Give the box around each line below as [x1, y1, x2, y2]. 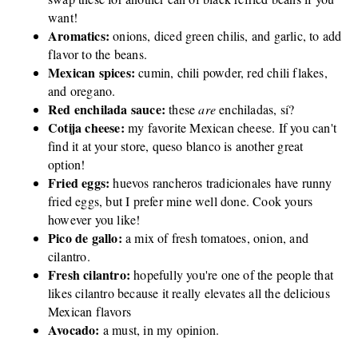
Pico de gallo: [48, 228, 125, 247]
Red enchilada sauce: [48, 99, 165, 118]
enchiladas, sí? [216, 100, 295, 117]
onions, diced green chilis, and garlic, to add [113, 26, 342, 44]
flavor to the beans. [48, 45, 147, 62]
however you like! [48, 210, 141, 228]
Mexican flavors [48, 302, 131, 320]
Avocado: [48, 320, 100, 339]
